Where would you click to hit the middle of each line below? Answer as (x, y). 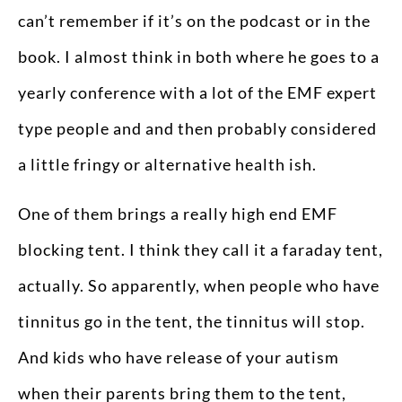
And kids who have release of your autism (179, 357)
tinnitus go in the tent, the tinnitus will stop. (192, 321)
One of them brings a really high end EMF (178, 213)
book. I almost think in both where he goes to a (199, 57)
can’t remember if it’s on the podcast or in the (194, 21)
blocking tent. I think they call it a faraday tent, (201, 249)
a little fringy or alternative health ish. (167, 165)
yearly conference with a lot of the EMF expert (197, 93)
